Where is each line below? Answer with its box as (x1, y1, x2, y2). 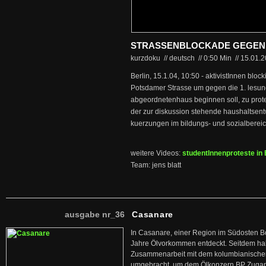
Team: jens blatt (131, 161, 181, 169)
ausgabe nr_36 (65, 210, 125, 219)
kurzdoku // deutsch (131, 54, 197, 62)
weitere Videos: (131, 149, 182, 157)
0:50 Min (204, 54, 233, 62)
